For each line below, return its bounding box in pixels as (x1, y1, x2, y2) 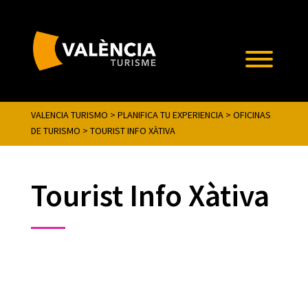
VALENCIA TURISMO (30, 109, 108, 121)
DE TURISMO (30, 124, 80, 137)
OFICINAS (232, 109, 271, 121)
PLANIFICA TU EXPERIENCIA (117, 109, 223, 121)
